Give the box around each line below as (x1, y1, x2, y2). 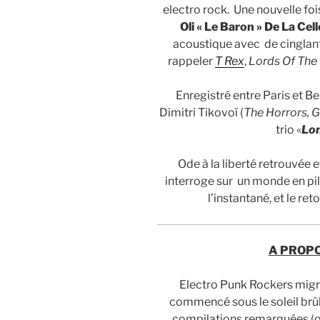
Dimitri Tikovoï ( (159, 105, 244, 119)
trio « (275, 122, 301, 136)
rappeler (167, 54, 215, 68)
